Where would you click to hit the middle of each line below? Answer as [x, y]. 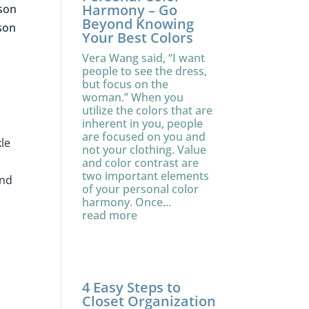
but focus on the [126, 84]
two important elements [146, 176]
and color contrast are [141, 163]
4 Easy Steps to [132, 287]
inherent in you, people [143, 123]
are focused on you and [144, 137]
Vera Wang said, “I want [144, 58]
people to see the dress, [145, 71]
